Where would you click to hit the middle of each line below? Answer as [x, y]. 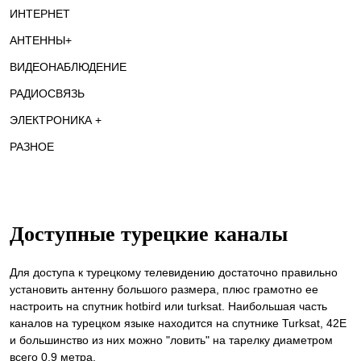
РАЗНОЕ [32, 147]
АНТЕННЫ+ [41, 40]
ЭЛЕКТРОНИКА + [56, 120]
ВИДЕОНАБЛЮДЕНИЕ [68, 67]
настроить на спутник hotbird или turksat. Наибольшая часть [168, 306]
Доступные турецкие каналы [151, 234]
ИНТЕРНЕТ [40, 14]
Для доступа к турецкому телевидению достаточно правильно [174, 272]
